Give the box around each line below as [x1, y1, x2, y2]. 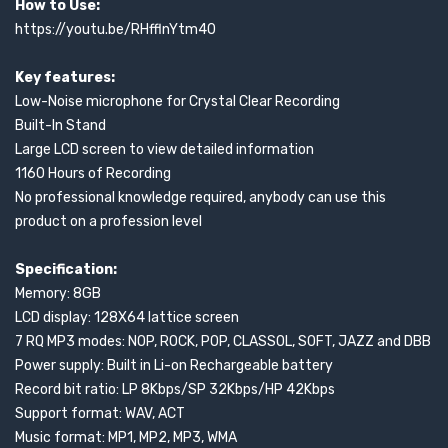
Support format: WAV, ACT [15, 405, 185, 422]
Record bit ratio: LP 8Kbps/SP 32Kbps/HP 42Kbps [15, 381, 335, 398]
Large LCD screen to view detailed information [15, 141, 314, 158]
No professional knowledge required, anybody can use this [15, 189, 386, 206]
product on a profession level [15, 213, 202, 230]
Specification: [15, 261, 117, 278]
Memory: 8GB [15, 285, 101, 302]
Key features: [15, 69, 115, 86]
